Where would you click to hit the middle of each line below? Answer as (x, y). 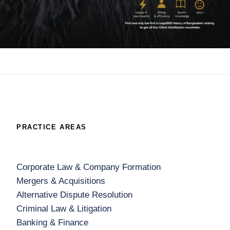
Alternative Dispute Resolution (74, 195)
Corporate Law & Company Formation (89, 167)
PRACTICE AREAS (52, 127)
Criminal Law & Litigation (64, 209)
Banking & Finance (52, 223)
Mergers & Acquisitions (61, 181)
